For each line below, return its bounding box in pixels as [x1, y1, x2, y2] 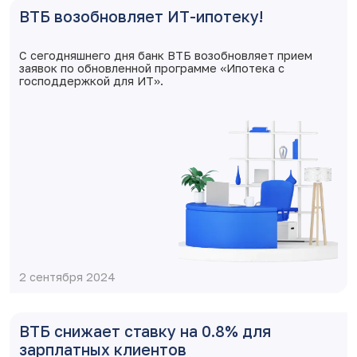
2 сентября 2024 [19, 270, 116, 284]
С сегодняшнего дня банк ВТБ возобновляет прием [19, 49, 312, 62]
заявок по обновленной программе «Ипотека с [19, 61, 284, 75]
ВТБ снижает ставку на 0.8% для [19, 322, 271, 340]
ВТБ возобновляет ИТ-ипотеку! [19, 7, 263, 25]
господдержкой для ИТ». [19, 74, 163, 88]
